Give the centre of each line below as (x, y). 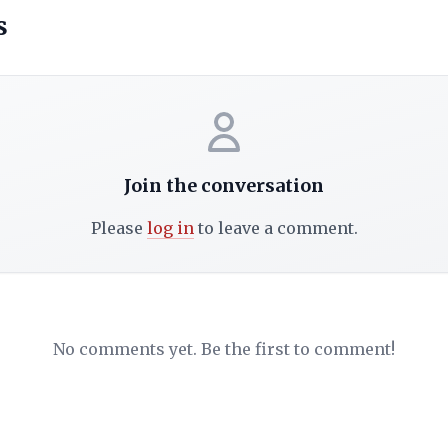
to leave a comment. (275, 227)
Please (118, 227)
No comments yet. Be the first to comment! (224, 348)
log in (170, 227)
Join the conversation (224, 185)
